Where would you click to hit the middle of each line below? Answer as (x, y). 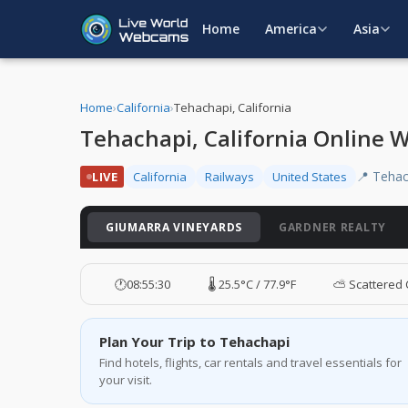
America (291, 29)
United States (310, 176)
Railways (229, 176)
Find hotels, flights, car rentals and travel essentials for (250, 362)
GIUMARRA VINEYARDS (174, 227)
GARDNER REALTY (332, 227)
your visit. (126, 380)
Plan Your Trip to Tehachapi (194, 342)
